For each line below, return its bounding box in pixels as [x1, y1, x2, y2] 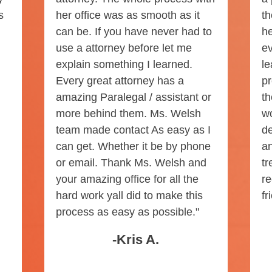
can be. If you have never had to [55, 25, 212, 38]
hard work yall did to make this [55, 189, 203, 202]
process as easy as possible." [55, 206, 199, 219]
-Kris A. [112, 232, 160, 248]
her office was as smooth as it [55, 9, 200, 22]
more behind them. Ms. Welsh [55, 107, 201, 120]
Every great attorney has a [55, 75, 184, 87]
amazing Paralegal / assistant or [55, 91, 211, 104]
